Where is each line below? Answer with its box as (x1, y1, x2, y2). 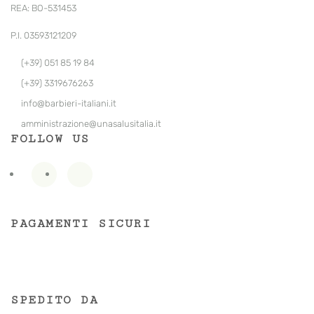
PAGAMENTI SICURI (11, 217, 151, 231)
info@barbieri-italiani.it (21, 98, 116, 109)
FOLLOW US (11, 132, 90, 146)
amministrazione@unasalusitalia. (21, 118, 156, 130)
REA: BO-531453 (11, 3, 76, 14)
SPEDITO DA (11, 293, 98, 308)
